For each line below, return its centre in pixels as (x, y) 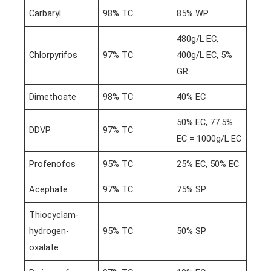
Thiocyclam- (54, 214)
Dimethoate (53, 96)
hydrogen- (49, 231)
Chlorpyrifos (54, 55)
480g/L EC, (198, 38)
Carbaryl (45, 13)
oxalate (44, 247)
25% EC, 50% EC (208, 164)
